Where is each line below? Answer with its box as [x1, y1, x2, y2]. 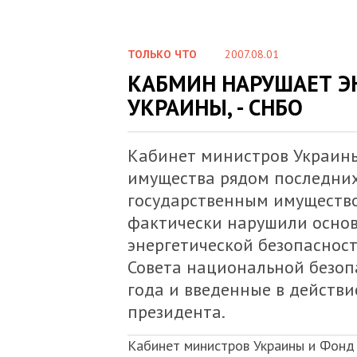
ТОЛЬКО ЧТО [127, 47, 197, 61]
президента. [127, 300, 226, 323]
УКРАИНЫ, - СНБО [127, 92, 303, 122]
